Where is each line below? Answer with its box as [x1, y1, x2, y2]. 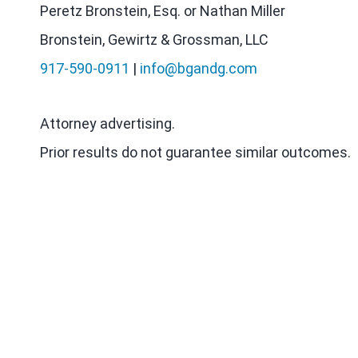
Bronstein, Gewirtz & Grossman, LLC [40, 31, 268, 48]
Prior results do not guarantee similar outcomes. [40, 144, 351, 161]
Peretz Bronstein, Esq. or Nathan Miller [40, 2, 285, 19]
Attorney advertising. [40, 115, 175, 132]
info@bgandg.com [140, 60, 257, 77]
